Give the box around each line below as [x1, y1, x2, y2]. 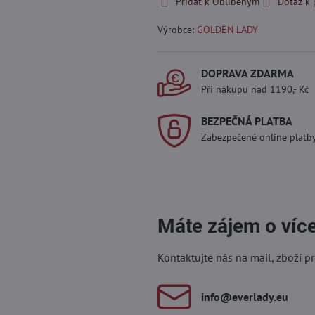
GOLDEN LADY [196, 23, 258, 36]
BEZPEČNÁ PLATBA [200, 114, 292, 128]
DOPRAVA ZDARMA [200, 66, 294, 80]
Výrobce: [157, 23, 197, 36]
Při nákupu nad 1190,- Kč [200, 83, 309, 96]
